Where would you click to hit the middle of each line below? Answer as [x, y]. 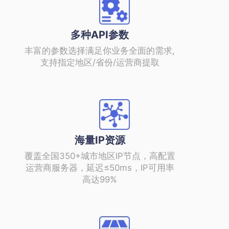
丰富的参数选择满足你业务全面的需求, [100, 50]
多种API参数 [100, 35]
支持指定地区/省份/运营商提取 [100, 62]
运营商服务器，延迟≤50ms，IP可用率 [100, 167]
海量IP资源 [100, 140]
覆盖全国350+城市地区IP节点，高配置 [100, 156]
